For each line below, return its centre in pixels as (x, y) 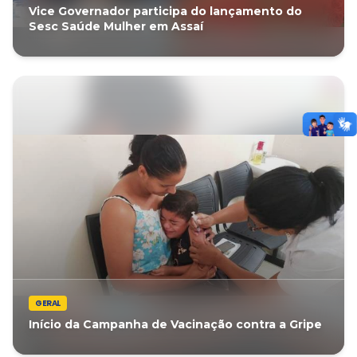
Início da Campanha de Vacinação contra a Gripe (175, 324)
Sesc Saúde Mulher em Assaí (116, 26)
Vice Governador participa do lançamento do (165, 11)
